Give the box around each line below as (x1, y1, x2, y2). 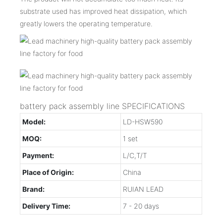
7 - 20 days (123, 201, 159, 210)
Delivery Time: (22, 201, 70, 210)
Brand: (22, 184, 45, 193)
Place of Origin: (22, 167, 74, 176)
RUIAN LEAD (123, 184, 164, 193)
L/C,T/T (123, 151, 147, 160)
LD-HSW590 (123, 117, 163, 126)
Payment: (22, 151, 54, 160)
